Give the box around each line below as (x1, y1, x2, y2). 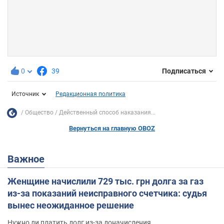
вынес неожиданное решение (7, 199, 134, 210)
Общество (25, 109, 53, 116)
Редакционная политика (55, 90, 125, 97)
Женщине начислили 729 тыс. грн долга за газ (7, 175, 203, 186)
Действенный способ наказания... (59, 109, 155, 116)
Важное (14, 152, 44, 165)
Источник (11, 90, 39, 97)
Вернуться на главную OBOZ (69, 124, 155, 132)
